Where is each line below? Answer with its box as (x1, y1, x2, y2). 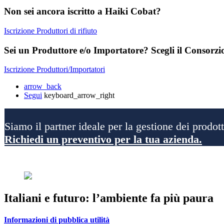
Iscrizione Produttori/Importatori (4, 65, 105, 74)
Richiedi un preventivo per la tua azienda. (4, 132, 202, 145)
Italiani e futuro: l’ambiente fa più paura (4, 191, 213, 204)
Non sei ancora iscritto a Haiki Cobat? (4, 6, 161, 17)
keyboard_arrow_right (44, 91, 114, 100)
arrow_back (24, 82, 61, 91)
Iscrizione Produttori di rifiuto (4, 26, 97, 35)
